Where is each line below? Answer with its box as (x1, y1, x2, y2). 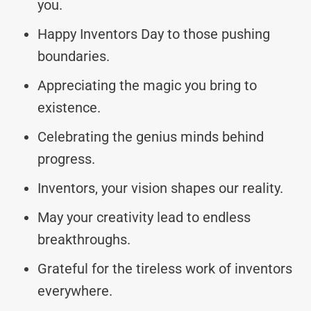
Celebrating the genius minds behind (37, 128, 264, 145)
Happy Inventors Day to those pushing (37, 25, 270, 42)
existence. (37, 99, 101, 116)
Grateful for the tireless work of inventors (37, 260, 292, 277)
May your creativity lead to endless (37, 208, 251, 226)
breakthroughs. (37, 230, 131, 248)
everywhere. (37, 282, 112, 299)
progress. (37, 150, 95, 167)
